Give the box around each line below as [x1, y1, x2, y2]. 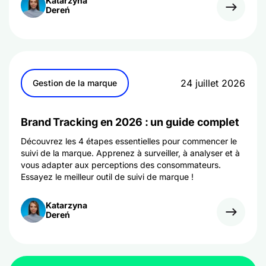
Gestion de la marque [33, 78, 117, 88]
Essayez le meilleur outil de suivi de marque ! [21, 172, 194, 182]
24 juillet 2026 [180, 77, 245, 89]
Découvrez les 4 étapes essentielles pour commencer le [21, 136, 237, 146]
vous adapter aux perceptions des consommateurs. [21, 160, 221, 170]
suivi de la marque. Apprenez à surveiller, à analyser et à [21, 148, 240, 158]
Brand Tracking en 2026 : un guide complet [21, 116, 239, 128]
